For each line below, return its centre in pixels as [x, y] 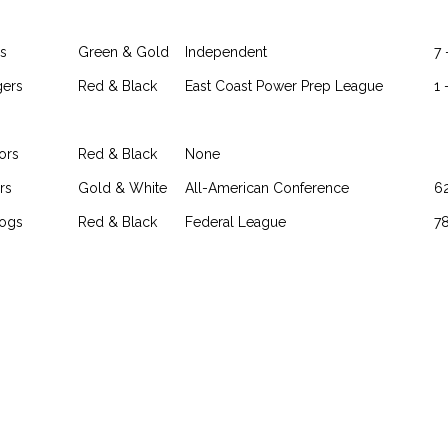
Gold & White [122, 188]
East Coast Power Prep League [284, 86]
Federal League [235, 222]
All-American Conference [267, 188]
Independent [226, 52]
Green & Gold [123, 52]
